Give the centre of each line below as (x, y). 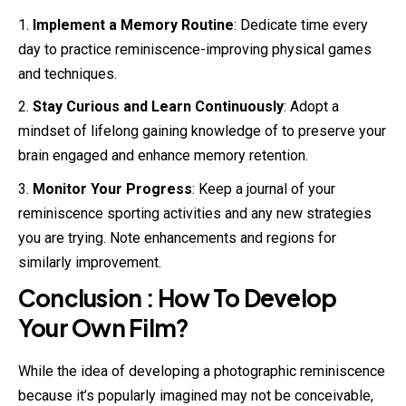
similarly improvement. (90, 262)
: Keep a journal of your (264, 188)
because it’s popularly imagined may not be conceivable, (196, 395)
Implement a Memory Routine (133, 24)
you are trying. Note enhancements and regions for (177, 237)
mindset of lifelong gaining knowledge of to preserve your (202, 131)
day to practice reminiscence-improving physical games (195, 49)
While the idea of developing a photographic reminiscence (202, 371)
